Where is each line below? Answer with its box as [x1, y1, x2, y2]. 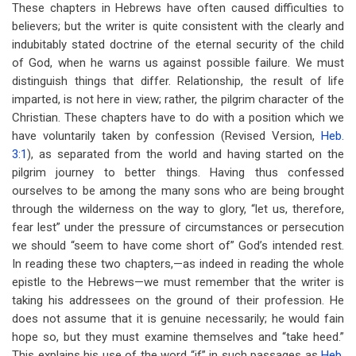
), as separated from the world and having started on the [27, 147, 344, 161]
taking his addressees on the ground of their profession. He [12, 293, 344, 308]
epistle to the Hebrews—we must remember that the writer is [12, 275, 344, 289]
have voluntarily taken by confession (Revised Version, [12, 129, 321, 143]
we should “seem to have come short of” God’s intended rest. [12, 238, 344, 253]
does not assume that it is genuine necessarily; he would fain [12, 311, 344, 326]
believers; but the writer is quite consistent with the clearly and [12, 19, 344, 33]
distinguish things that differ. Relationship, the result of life [12, 74, 344, 88]
